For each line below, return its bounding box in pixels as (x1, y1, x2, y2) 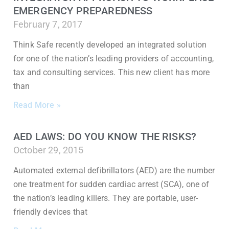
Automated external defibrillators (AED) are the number (13, 166, 215, 175)
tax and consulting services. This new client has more (13, 67, 210, 77)
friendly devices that (13, 207, 88, 217)
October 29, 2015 (13, 145, 84, 155)
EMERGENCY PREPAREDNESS (13, 5, 153, 17)
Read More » (13, 100, 61, 110)
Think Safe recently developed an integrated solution (13, 40, 207, 50)
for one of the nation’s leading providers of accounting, (13, 54, 214, 63)
